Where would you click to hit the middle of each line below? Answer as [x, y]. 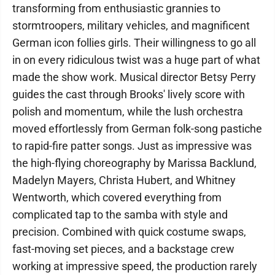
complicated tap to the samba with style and [120, 215]
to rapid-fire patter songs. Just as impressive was [132, 146]
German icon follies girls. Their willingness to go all [134, 43]
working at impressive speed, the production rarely [135, 266]
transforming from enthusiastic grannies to [116, 8]
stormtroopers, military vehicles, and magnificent [131, 25]
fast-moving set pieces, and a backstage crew [123, 249]
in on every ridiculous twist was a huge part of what [136, 60]
